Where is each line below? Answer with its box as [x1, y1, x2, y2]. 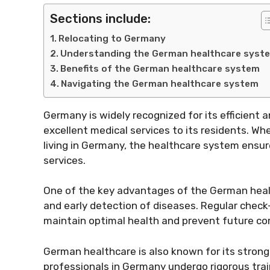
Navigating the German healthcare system [61, 78, 259, 89]
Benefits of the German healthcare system [60, 63, 260, 74]
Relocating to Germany [58, 33, 166, 44]
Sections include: [50, 11, 151, 26]
